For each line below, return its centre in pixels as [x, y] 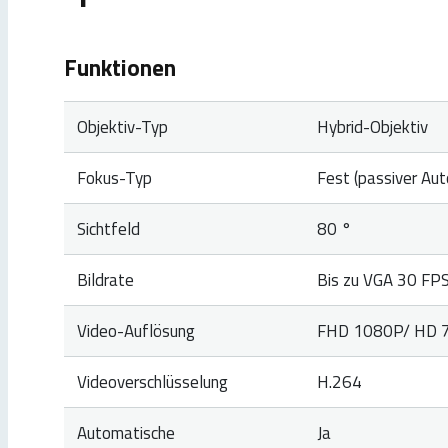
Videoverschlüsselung [152, 381]
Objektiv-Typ [122, 126]
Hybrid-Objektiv [372, 126]
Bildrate [105, 279]
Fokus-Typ [114, 177]
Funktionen [120, 67]
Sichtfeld [108, 228]
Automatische [125, 432]
